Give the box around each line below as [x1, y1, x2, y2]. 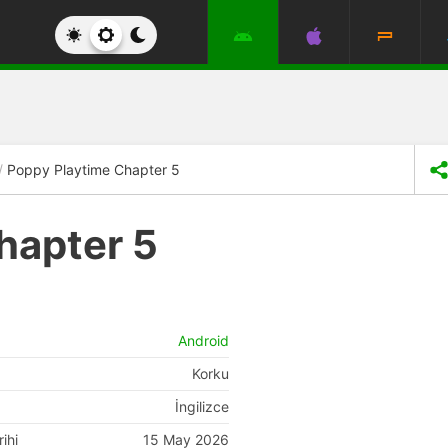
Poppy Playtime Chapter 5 [7, 160, 180, 178]
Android [178, 331, 229, 349]
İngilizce [175, 397, 229, 415]
